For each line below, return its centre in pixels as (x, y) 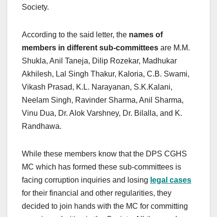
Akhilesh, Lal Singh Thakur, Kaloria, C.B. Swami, (106, 74)
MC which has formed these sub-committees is (101, 167)
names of (146, 35)
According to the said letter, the (75, 35)
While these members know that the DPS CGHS (104, 154)
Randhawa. (42, 126)
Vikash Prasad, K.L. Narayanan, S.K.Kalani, (97, 87)
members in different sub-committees (90, 48)
